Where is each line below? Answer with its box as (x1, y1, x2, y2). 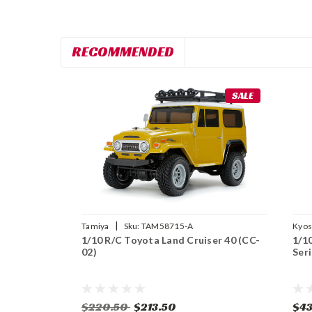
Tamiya (81, 221, 109, 232)
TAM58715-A (141, 221, 194, 232)
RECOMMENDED (72, 42, 174, 61)
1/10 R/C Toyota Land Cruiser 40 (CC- (81, 234, 260, 247)
